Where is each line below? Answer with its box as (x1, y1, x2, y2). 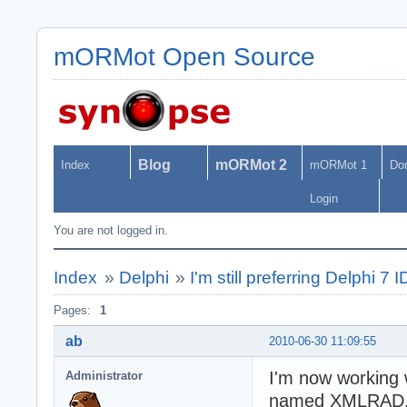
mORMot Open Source (54, 43, 315, 71)
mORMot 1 (310, 158, 367, 172)
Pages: (54, 303, 91, 317)
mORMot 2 (215, 157, 287, 173)
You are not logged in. (54, 223, 168, 237)
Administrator (65, 368, 143, 382)
